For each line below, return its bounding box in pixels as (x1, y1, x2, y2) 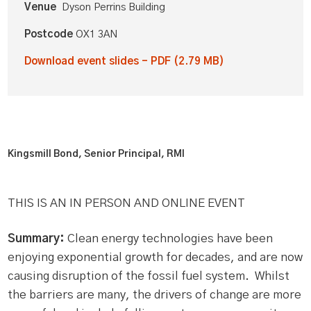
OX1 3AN (76, 29, 118, 40)
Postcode (24, 29, 76, 40)
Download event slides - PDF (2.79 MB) (24, 56, 225, 67)
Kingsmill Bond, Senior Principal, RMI (8, 149, 185, 159)
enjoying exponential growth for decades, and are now (8, 251, 303, 263)
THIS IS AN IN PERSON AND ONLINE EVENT (8, 197, 246, 209)
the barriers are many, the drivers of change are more (8, 289, 302, 301)
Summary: (8, 233, 65, 244)
